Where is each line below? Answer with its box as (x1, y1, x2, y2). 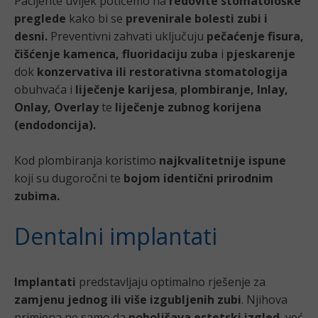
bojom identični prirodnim (124, 170, 273, 187)
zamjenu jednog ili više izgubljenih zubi (14, 292, 241, 308)
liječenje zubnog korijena (115, 99, 261, 116)
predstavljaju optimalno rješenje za (79, 274, 265, 290)
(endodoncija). (14, 117, 96, 133)
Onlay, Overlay (14, 99, 99, 116)
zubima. (14, 188, 60, 204)
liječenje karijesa (75, 82, 175, 98)
